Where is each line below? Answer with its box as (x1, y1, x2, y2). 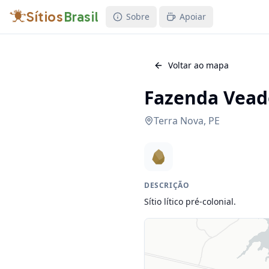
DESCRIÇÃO (144, 180, 190, 190)
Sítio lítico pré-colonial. (144, 196, 236, 207)
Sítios (26, 8, 64, 25)
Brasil (63, 8, 99, 25)
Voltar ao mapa (168, 59, 229, 71)
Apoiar (180, 11, 207, 22)
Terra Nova (154, 114, 204, 127)
